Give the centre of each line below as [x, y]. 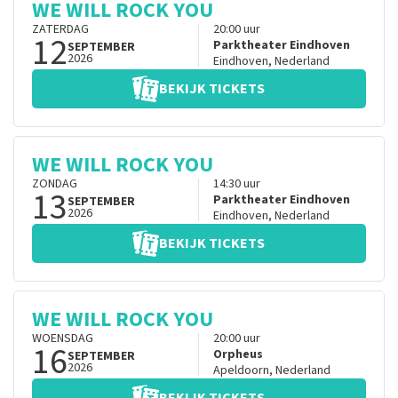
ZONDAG [55, 184]
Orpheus [238, 355]
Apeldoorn [241, 371]
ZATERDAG [60, 30]
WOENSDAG [63, 339]
